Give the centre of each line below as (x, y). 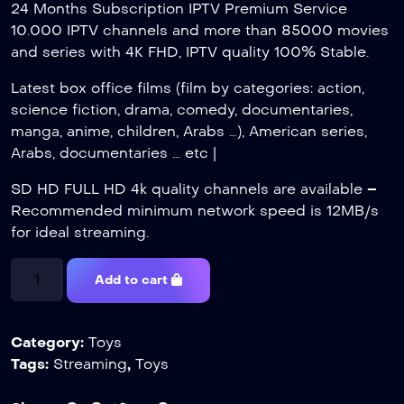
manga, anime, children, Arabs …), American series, (189, 131)
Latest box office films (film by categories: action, (188, 87)
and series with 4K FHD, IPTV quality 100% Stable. (190, 51)
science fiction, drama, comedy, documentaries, (182, 109)
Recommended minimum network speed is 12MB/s (195, 210)
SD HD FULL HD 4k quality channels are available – (194, 188)
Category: (50, 342)
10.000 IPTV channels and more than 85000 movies (200, 30)
